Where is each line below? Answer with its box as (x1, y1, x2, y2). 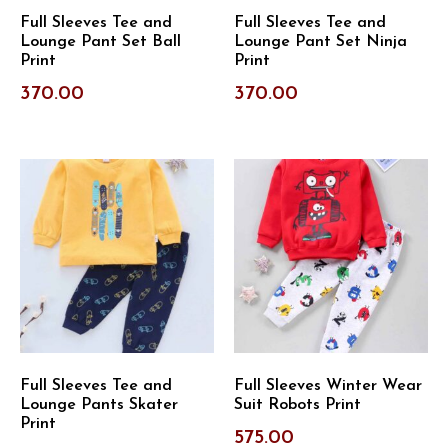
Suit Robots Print (234, 397, 361, 414)
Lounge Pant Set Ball (20, 34, 181, 51)
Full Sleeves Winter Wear (234, 378, 422, 395)
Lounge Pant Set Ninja (234, 34, 407, 51)
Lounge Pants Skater (20, 397, 178, 414)
